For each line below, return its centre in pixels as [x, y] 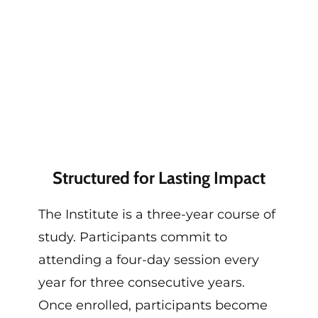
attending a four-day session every [148, 259]
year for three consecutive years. [141, 282]
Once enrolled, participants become [153, 305]
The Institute [78, 214]
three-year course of [211, 214]
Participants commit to [151, 237]
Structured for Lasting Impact [159, 177]
